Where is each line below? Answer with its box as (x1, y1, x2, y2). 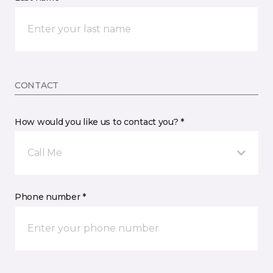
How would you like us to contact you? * (15, 116, 185, 127)
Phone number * (15, 191, 87, 202)
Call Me (27, 147, 62, 158)
